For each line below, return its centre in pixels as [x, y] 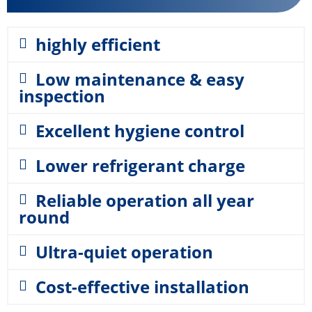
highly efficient [98, 44]
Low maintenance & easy [140, 79]
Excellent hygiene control [140, 131]
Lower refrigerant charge [140, 165]
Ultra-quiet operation [124, 252]
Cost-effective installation [142, 287]
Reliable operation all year [145, 200]
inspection [62, 96]
